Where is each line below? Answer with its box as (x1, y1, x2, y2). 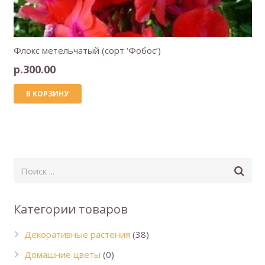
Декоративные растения (24, 228, 130, 241)
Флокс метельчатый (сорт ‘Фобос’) (13, 44, 161, 57)
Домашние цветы (24, 248, 101, 260)
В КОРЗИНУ (26, 89, 69, 99)
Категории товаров (13, 201, 128, 218)
